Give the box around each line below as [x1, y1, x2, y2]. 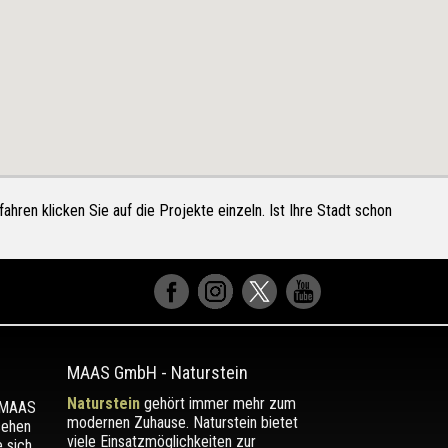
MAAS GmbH [66, 361, 157, 383]
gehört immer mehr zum [139, 393, 296, 413]
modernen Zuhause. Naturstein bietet [66, 412, 298, 432]
